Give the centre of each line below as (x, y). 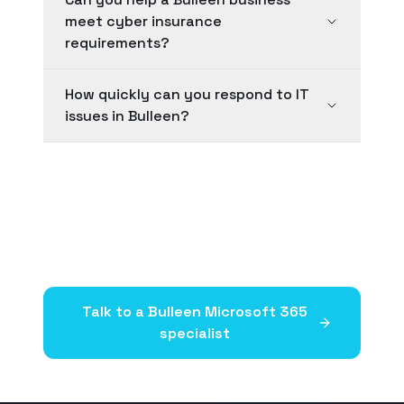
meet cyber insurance (143, 21)
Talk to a (115, 312)
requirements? (117, 43)
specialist (194, 333)
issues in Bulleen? (127, 116)
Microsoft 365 (254, 312)
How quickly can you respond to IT (187, 94)
